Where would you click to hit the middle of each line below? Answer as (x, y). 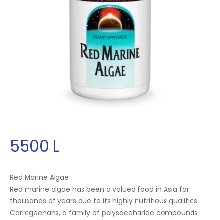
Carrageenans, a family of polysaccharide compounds (104, 213)
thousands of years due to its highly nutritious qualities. (104, 201)
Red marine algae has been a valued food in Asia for (99, 189)
